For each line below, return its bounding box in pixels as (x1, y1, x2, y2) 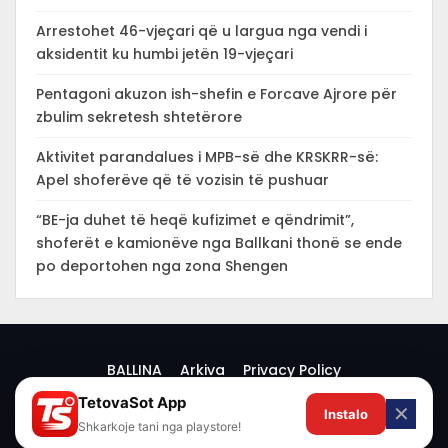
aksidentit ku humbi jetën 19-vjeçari (36, 44, 293, 64)
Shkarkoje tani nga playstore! (78, 419, 241, 434)
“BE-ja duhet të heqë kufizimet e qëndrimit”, (36, 210, 354, 230)
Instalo (324, 405, 368, 422)
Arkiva (180, 359, 225, 380)
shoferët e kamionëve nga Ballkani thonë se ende (36, 233, 402, 253)
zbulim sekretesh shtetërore (36, 107, 242, 127)
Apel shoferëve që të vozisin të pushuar (36, 170, 329, 190)
